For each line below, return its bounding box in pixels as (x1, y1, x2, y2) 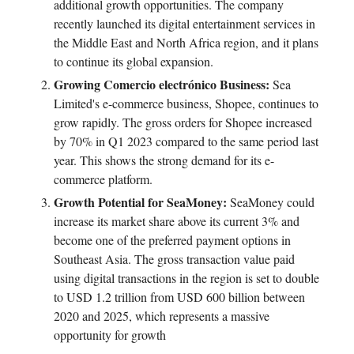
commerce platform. (54, 171, 153, 187)
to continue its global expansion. (54, 53, 213, 70)
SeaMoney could (230, 194, 314, 210)
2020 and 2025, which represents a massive (54, 307, 269, 324)
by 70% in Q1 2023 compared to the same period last (54, 133, 318, 149)
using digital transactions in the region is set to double (54, 269, 319, 286)
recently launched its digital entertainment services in (54, 15, 315, 32)
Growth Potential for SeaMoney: (54, 193, 230, 211)
